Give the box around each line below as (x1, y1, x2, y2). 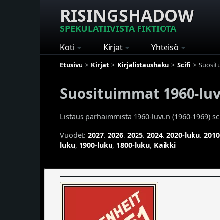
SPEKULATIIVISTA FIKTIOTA (60, 23, 176, 34)
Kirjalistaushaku (117, 60, 169, 69)
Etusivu (60, 60, 82, 69)
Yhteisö (151, 42, 179, 53)
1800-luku (116, 140, 150, 150)
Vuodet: (60, 130, 88, 139)
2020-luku (166, 130, 200, 139)
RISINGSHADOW (60, 4, 194, 27)
